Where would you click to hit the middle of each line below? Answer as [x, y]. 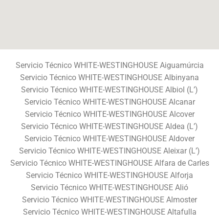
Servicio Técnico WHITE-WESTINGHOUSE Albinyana [109, 77]
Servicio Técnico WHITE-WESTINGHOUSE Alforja [109, 175]
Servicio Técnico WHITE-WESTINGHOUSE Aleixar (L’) [109, 151]
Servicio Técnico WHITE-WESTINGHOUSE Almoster [109, 199]
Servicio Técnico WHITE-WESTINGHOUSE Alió [109, 187]
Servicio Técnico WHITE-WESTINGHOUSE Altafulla [109, 212]
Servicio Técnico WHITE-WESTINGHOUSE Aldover [109, 138]
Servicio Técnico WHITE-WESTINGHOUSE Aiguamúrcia [109, 65]
